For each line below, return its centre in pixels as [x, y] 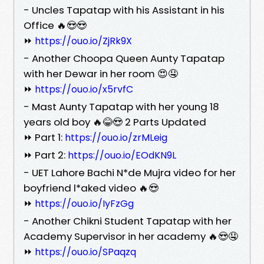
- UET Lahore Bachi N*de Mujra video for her [130, 172]
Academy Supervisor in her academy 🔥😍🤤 [131, 236]
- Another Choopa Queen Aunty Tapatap [124, 58]
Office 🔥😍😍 [55, 25]
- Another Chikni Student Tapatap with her [128, 221]
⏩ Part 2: [46, 155]
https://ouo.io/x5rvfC [84, 89]
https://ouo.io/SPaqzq [85, 252]
